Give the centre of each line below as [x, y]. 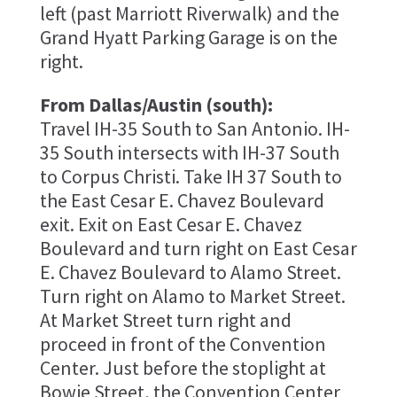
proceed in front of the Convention [183, 343]
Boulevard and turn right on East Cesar [198, 248]
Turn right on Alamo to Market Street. [192, 296]
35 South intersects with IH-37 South [189, 152]
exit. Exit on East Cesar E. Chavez [171, 224]
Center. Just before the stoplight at [183, 367]
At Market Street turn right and [165, 319]
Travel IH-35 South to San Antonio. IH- [195, 128]
